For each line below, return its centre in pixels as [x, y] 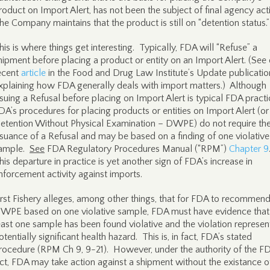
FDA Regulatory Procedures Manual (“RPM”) [137, 149]
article [33, 73]
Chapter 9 [249, 149]
